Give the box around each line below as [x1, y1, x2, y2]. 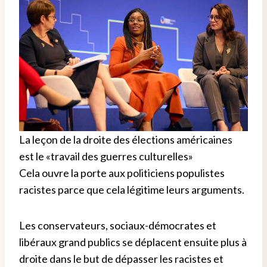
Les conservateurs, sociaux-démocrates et [19, 219, 216, 232]
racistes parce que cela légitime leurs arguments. [19, 183, 244, 197]
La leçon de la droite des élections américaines [19, 133, 232, 147]
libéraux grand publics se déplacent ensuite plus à [19, 235, 247, 249]
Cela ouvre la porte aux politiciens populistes [19, 166, 225, 180]
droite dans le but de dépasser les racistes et [19, 252, 223, 266]
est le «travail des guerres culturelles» [19, 150, 193, 163]
